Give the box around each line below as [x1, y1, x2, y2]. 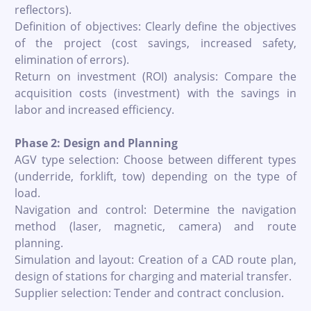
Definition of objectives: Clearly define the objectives [15, 18, 296, 34]
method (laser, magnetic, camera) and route [15, 218, 296, 234]
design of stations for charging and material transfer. [15, 268, 292, 284]
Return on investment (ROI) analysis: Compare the [15, 68, 296, 84]
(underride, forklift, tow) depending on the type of [15, 168, 296, 184]
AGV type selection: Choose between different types [15, 151, 296, 167]
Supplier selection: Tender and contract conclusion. [15, 285, 284, 301]
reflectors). [15, 1, 72, 17]
